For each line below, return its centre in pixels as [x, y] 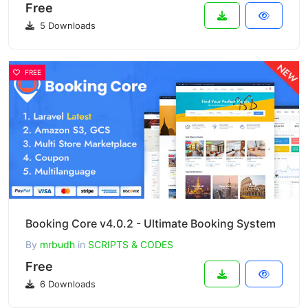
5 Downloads [66, 25]
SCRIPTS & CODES [131, 244]
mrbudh [57, 244]
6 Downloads [66, 284]
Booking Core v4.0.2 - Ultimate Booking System [151, 223]
